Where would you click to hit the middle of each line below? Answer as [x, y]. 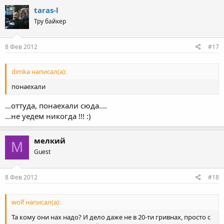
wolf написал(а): [36, 202]
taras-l [46, 10]
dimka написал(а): [39, 72]
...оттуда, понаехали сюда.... [56, 105]
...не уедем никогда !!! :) [48, 116]
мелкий [50, 140]
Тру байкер [50, 21]
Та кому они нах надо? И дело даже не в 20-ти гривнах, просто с [111, 217]
